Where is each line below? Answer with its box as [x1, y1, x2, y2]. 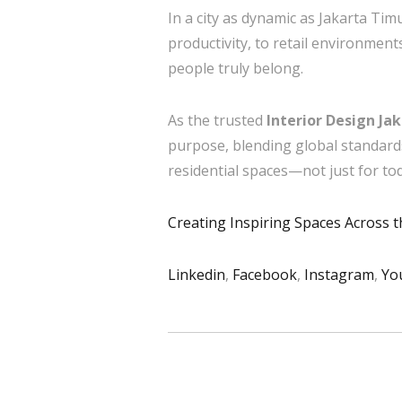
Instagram [304, 265, 374, 284]
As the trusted [168, 110, 267, 130]
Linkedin [168, 265, 225, 284]
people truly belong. [168, 58, 303, 78]
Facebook [232, 265, 297, 284]
